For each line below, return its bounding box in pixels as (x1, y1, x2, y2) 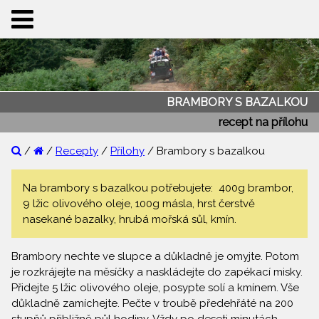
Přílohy (110, 145, 145, 158)
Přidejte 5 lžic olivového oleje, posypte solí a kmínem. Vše (11, 281, 299, 295)
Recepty (56, 145, 98, 158)
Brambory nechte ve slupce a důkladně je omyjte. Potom (11, 250, 299, 263)
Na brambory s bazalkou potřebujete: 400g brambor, (23, 182, 293, 195)
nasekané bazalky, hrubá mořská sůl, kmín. (23, 213, 236, 226)
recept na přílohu (219, 115, 308, 129)
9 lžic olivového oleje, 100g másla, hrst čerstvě (23, 197, 255, 211)
